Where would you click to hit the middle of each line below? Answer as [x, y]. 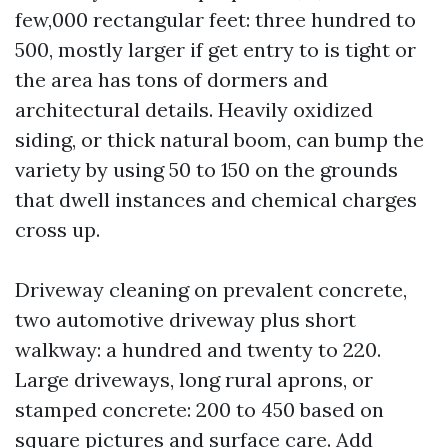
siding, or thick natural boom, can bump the [219, 139]
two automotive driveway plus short [185, 319]
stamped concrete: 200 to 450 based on [199, 409]
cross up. [57, 229]
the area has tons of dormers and [171, 79]
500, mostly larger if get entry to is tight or [215, 49]
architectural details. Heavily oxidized [194, 109]
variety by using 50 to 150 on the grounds [206, 169]
